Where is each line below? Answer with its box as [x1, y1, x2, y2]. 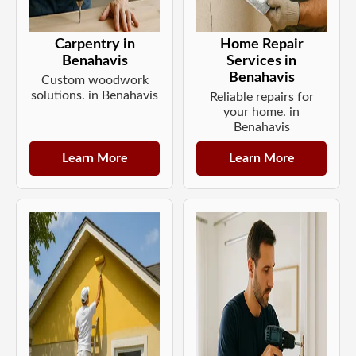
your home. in [223, 105, 300, 118]
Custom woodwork [41, 73, 149, 87]
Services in [226, 53, 296, 68]
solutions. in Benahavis [31, 88, 158, 102]
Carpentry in [54, 37, 135, 51]
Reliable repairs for [209, 90, 314, 103]
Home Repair [219, 37, 304, 51]
